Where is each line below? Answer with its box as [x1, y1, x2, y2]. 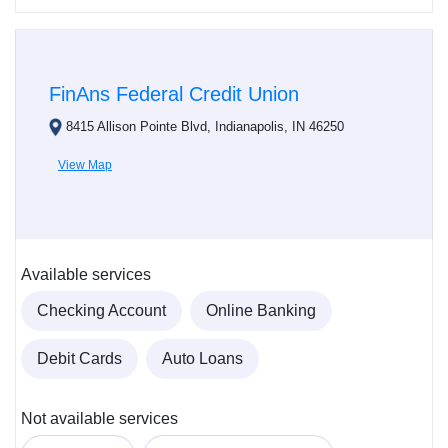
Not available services [21, 410, 178, 428]
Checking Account [37, 302, 166, 320]
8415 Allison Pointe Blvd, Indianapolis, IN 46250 [66, 119, 345, 135]
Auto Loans [162, 350, 243, 368]
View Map [58, 157, 112, 172]
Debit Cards [37, 350, 122, 368]
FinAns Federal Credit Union [49, 83, 299, 106]
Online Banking [206, 302, 316, 320]
